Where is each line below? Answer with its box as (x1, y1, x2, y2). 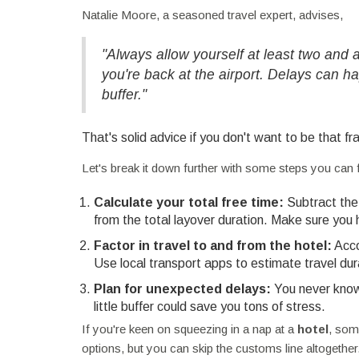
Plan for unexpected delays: (94, 281, 271, 296)
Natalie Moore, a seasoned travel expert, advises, (82, 7, 343, 22)
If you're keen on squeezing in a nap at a (82, 321, 297, 336)
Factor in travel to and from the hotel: (94, 238, 332, 252)
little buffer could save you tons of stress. (94, 299, 325, 313)
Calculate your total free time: (94, 195, 284, 209)
